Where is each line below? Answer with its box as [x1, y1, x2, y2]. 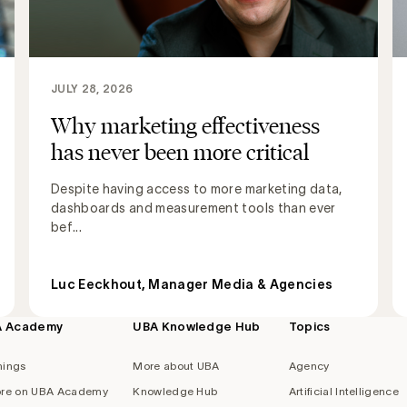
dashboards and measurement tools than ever [51, 201, 336, 216]
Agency [288, 360, 330, 372]
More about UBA [133, 360, 220, 372]
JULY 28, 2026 [51, 83, 134, 95]
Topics [288, 320, 331, 334]
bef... [51, 220, 83, 235]
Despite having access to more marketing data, [51, 182, 342, 197]
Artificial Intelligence [288, 385, 400, 398]
